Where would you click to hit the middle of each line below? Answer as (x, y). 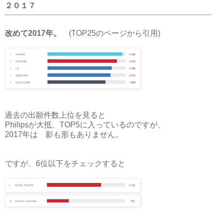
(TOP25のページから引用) (111, 33)
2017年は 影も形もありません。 (64, 135)
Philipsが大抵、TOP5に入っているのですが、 (85, 125)
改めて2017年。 (33, 33)
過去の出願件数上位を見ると (55, 115)
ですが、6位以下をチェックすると (65, 164)
